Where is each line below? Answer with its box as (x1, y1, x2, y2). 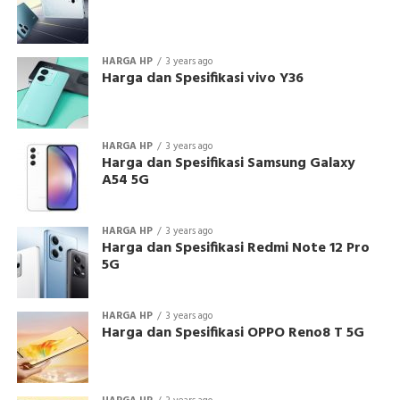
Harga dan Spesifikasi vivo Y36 (101, 67, 304, 91)
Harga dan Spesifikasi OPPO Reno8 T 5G (101, 321, 364, 346)
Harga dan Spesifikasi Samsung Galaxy (101, 152, 355, 176)
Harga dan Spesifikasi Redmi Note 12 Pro (101, 237, 370, 261)
